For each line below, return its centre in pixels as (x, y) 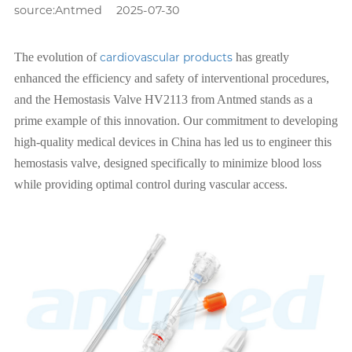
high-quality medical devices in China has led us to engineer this (173, 142)
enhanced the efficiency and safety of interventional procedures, (172, 79)
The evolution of (57, 57)
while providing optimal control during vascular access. (151, 185)
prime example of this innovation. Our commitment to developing (176, 121)
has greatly (261, 57)
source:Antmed (58, 11)
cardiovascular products (166, 58)
